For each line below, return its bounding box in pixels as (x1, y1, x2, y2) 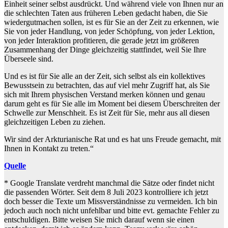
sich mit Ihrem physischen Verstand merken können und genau (4, 90, 205, 99)
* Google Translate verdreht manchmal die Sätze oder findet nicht (4, 178, 214, 187)
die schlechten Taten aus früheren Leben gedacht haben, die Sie (4, 8, 208, 17)
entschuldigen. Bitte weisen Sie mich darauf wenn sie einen (4, 215, 194, 224)
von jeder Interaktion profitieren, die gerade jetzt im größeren (4, 36, 199, 45)
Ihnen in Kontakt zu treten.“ (4, 144, 94, 153)
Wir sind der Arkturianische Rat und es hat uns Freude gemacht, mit (4, 134, 221, 144)
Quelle (4, 161, 26, 170)
